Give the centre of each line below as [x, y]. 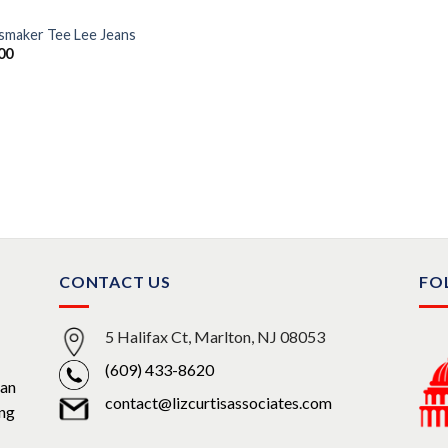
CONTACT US [114, 282]
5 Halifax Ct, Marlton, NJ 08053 [214, 336]
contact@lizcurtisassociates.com [218, 403]
